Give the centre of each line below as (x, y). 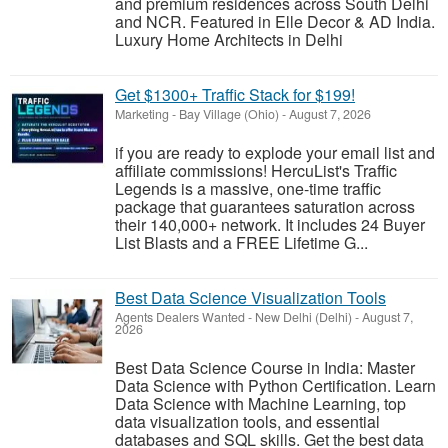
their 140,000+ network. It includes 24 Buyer (270, 225)
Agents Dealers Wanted (181, 317)
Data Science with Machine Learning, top (260, 404)
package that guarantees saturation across (265, 207)
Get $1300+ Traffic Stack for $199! (235, 95)
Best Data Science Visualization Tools (250, 298)
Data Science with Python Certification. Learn (275, 386)
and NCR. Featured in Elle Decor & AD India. (275, 22)
